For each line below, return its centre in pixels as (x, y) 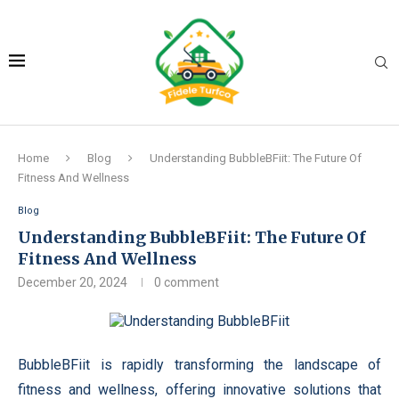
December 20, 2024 (73, 282)
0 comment (187, 282)
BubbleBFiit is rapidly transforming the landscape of (199, 365)
